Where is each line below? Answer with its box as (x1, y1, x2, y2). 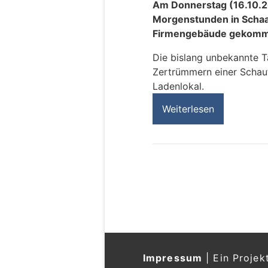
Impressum (143, 252, 203, 264)
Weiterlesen (162, 103, 214, 115)
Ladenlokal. (153, 80, 204, 93)
